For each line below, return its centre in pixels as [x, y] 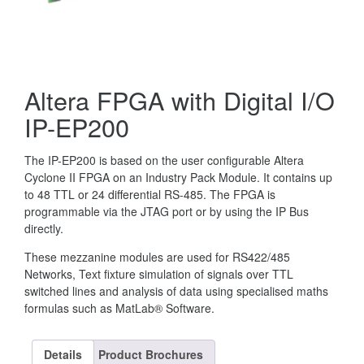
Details [63, 354]
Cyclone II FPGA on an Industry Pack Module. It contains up [178, 177]
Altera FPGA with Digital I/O [180, 100]
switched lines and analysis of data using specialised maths [176, 291]
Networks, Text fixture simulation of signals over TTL [159, 274]
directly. [44, 228]
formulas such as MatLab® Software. [119, 308]
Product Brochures [151, 354]
